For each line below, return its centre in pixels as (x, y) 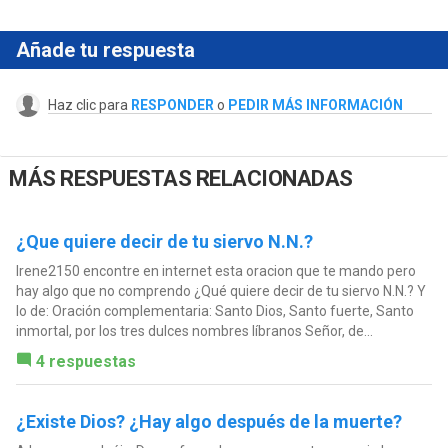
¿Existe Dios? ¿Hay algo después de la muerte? (208, 421)
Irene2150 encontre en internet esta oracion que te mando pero (215, 270)
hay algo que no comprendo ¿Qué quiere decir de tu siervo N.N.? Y (220, 290)
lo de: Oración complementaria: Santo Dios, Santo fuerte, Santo (214, 310)
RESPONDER (172, 104)
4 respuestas (85, 361)
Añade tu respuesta (105, 49)
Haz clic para (89, 104)
